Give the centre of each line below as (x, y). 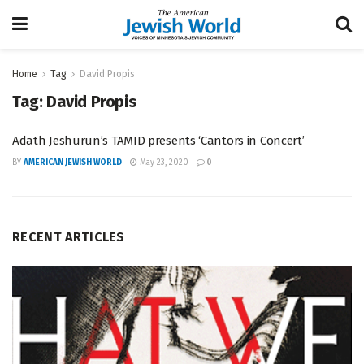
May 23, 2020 (163, 162)
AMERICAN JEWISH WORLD (73, 162)
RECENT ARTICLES (69, 237)
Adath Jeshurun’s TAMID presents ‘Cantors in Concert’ (158, 141)
